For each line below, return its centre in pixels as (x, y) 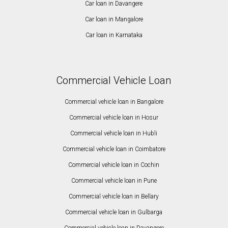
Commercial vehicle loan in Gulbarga (114, 212)
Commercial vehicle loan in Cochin (114, 165)
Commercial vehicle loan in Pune (114, 180)
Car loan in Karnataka (114, 35)
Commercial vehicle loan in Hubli (114, 133)
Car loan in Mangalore (114, 19)
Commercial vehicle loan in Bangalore (114, 102)
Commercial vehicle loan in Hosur (114, 117)
